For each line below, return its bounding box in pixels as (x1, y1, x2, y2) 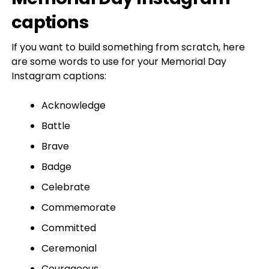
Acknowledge (41, 98, 106, 112)
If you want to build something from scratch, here (11, 40, 245, 54)
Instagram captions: (11, 69, 106, 83)
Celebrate (41, 180, 90, 194)
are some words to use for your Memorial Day (11, 55, 226, 68)
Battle (41, 119, 70, 133)
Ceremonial (41, 241, 97, 255)
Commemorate (41, 201, 116, 214)
